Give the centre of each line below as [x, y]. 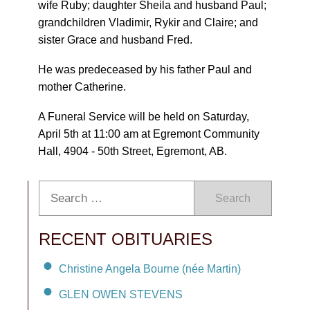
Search [233, 198]
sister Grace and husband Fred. [115, 40]
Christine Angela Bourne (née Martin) [150, 268]
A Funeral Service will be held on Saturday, [144, 117]
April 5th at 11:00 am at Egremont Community [149, 134]
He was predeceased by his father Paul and [145, 70]
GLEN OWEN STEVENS [121, 294]
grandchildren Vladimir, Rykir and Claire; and [148, 22]
